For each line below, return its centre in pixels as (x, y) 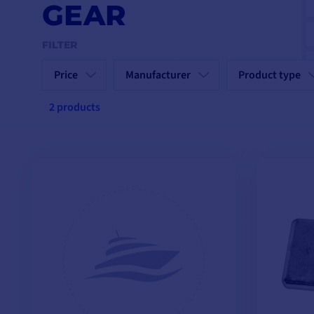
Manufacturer (158, 75)
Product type (269, 75)
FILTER (60, 45)
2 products (75, 108)
